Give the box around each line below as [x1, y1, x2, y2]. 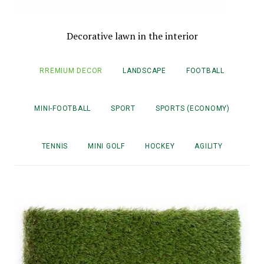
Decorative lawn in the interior [66, 29, 198, 43]
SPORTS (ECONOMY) [155, 104, 230, 113]
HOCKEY [144, 142, 175, 151]
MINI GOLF [88, 142, 125, 151]
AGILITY [194, 142, 223, 151]
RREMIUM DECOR [39, 67, 103, 75]
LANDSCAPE [123, 67, 166, 75]
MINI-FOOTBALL [34, 104, 91, 113]
